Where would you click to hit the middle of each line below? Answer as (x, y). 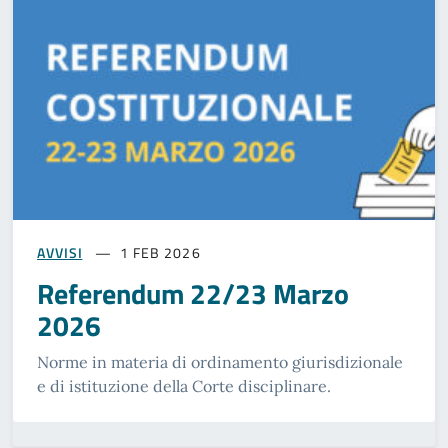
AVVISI (60, 253)
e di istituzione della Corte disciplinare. (184, 386)
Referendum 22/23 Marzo (193, 294)
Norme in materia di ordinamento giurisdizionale (220, 362)
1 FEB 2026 (160, 253)
